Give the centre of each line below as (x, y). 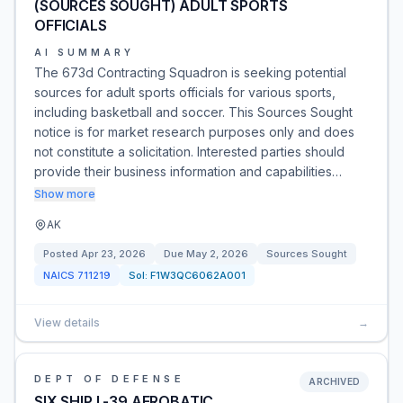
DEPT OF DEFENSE (109, 379)
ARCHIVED (334, 381)
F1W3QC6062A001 (198, 275)
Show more (65, 194)
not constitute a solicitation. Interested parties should (189, 152)
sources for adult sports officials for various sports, (185, 92)
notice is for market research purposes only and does (194, 132)
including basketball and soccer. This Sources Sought (193, 112)
